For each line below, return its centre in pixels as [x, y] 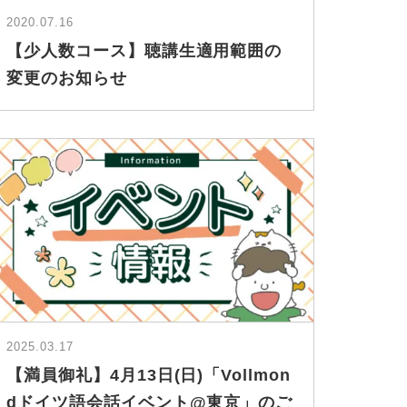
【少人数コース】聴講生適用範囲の [144, 51]
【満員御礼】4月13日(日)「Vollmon [149, 376]
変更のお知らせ [66, 79]
